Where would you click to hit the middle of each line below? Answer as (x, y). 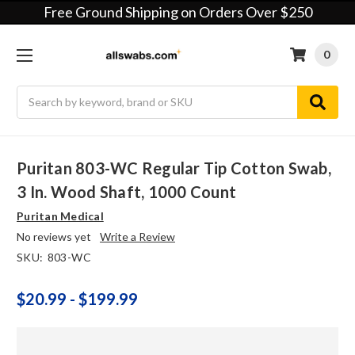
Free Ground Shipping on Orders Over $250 (177, 12)
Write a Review (137, 237)
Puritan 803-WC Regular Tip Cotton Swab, (174, 168)
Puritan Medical (60, 216)
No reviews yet (54, 237)
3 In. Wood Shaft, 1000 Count (126, 192)
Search (34, 94)
